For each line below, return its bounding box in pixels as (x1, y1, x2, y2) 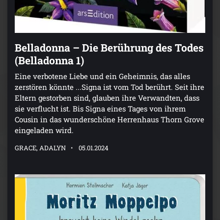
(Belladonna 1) (15, 53, 84, 67)
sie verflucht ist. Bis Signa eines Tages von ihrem (15, 103, 186, 113)
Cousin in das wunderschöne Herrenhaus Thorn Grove (15, 114, 204, 124)
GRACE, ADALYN (15, 143, 66, 152)
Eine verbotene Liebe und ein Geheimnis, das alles (15, 71, 190, 81)
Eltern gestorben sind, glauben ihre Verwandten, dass (15, 92, 199, 103)
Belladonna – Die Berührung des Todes (15, 40, 204, 55)
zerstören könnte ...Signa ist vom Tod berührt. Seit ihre (15, 82, 204, 92)
